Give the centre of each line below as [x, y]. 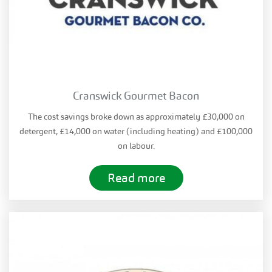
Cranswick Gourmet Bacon [136, 96]
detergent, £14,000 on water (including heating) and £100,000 [136, 131]
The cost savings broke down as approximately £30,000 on [136, 117]
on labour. [136, 146]
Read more [136, 178]
